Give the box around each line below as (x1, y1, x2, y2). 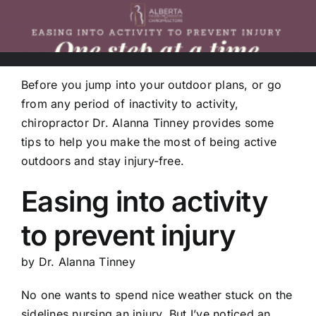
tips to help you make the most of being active (20, 135, 277, 150)
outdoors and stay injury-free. (20, 154, 185, 169)
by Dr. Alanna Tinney (20, 255, 135, 269)
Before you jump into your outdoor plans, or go (20, 78, 282, 92)
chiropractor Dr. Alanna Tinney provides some (20, 116, 274, 130)
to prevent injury (20, 218, 236, 253)
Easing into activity (20, 184, 268, 219)
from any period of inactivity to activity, (20, 97, 239, 111)
